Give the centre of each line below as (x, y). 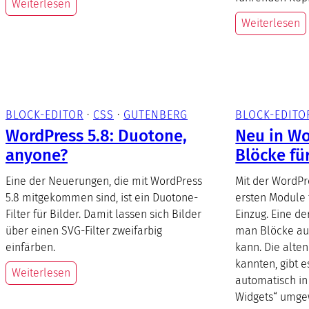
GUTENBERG (156, 114)
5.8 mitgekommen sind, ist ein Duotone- (102, 197)
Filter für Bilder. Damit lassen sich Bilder (103, 214)
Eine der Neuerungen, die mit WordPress (104, 181)
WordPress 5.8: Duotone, (96, 136)
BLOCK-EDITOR (44, 114)
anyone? (37, 155)
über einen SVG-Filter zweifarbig (84, 230)
